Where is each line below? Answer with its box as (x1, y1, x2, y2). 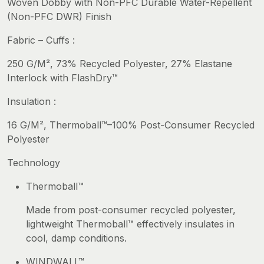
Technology (7, 156, 60, 169)
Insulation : (7, 95, 56, 107)
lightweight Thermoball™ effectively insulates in (26, 217, 235, 230)
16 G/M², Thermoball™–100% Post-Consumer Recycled (7, 118, 255, 131)
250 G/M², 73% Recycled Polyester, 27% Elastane (7, 57, 232, 70)
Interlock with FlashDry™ (7, 71, 118, 84)
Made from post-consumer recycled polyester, (26, 203, 236, 216)
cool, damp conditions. (26, 232, 127, 244)
